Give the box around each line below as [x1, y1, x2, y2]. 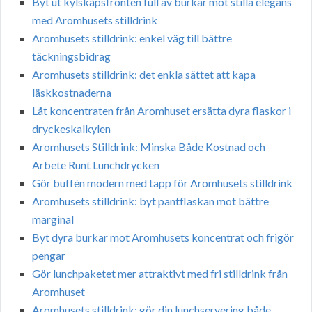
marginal [32, 212, 74, 226]
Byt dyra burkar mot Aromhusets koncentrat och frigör [32, 231, 294, 244]
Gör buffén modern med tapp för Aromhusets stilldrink [32, 176, 292, 190]
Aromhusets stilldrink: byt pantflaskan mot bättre [32, 194, 269, 208]
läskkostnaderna [32, 86, 111, 100]
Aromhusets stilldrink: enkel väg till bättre [32, 31, 232, 45]
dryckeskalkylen [32, 122, 111, 136]
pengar [32, 249, 65, 263]
